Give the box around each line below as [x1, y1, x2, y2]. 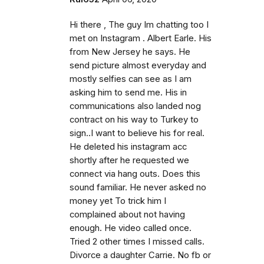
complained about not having [70, 209, 185, 220]
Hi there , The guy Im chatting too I [70, 19, 209, 30]
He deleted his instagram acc [70, 141, 187, 152]
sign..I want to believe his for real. [70, 128, 204, 138]
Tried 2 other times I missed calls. [70, 236, 204, 247]
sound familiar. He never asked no [70, 182, 206, 193]
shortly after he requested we [70, 155, 189, 166]
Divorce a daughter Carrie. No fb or [70, 250, 211, 260]
